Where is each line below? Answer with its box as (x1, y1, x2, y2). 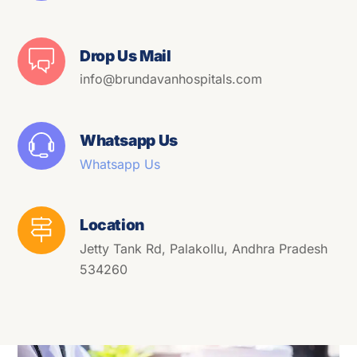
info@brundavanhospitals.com (80, 71, 262, 88)
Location (80, 215, 144, 235)
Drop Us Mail (80, 45, 171, 65)
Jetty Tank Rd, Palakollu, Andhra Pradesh (80, 240, 328, 257)
